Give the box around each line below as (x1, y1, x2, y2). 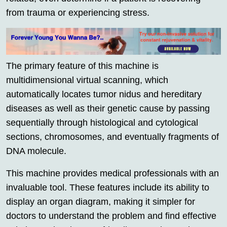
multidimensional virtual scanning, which (6, 75, 168, 86)
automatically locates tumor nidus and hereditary (6, 89, 202, 100)
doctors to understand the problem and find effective (6, 211, 216, 221)
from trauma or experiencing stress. (6, 8, 149, 18)
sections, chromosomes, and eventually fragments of (6, 132, 219, 142)
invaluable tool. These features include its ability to (6, 182, 209, 193)
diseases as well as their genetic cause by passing (6, 103, 210, 114)
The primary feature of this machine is (6, 61, 159, 71)
